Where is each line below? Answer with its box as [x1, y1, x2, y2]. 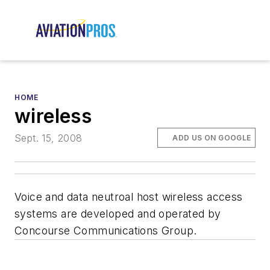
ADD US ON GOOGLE [172, 133, 251, 142]
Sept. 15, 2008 [14, 131, 83, 144]
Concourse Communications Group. [14, 224, 197, 237]
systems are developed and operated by [14, 207, 221, 220]
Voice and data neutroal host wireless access [14, 190, 243, 203]
